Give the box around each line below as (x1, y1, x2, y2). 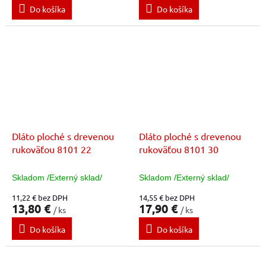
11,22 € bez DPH (12, 192, 68, 203)
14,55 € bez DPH (139, 192, 195, 203)
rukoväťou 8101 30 (139, 143, 218, 156)
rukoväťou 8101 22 (12, 143, 91, 156)
